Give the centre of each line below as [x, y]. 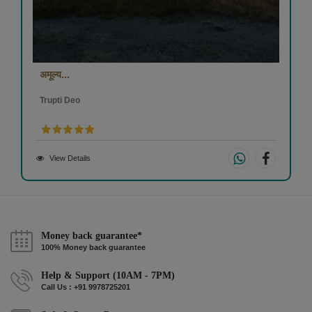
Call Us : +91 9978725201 [86, 287]
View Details [70, 158]
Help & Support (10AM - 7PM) [108, 276]
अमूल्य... [55, 75]
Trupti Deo [60, 101]
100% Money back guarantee [93, 248]
